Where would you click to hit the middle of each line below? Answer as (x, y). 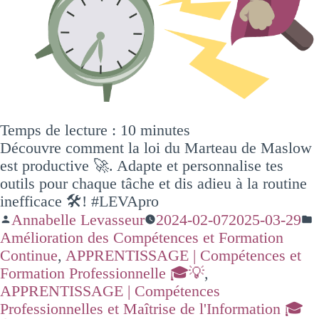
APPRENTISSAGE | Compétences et (183, 255)
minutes (165, 130)
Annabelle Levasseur (78, 219)
